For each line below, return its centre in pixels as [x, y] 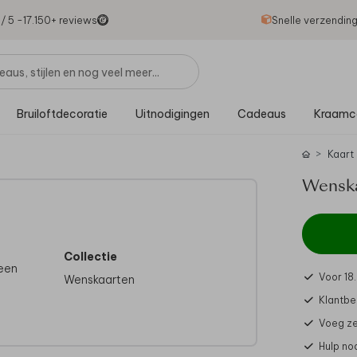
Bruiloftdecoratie [62, 114]
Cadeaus [261, 114]
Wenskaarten [100, 279]
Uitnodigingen [172, 114]
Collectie [91, 256]
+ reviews [74, 20]
